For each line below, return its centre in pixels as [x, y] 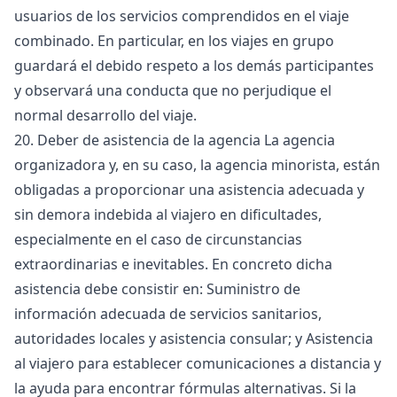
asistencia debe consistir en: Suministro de [157, 289]
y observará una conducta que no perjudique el [173, 90]
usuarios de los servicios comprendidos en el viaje [182, 16]
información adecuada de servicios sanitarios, [168, 314]
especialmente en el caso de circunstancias [158, 239]
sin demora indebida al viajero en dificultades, [168, 214]
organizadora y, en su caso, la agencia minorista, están [197, 165]
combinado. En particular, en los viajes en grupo [174, 41]
